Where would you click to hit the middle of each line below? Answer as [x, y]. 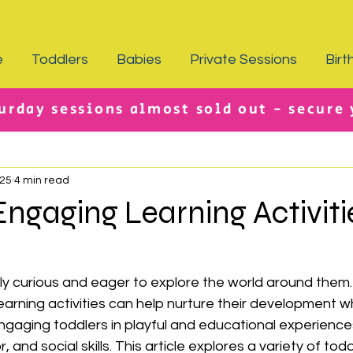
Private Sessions [243, 59]
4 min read [42, 180]
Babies [139, 59]
